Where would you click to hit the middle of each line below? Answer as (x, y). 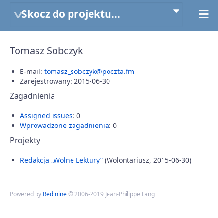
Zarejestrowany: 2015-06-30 (65, 81)
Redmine (55, 194)
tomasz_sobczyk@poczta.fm (89, 71)
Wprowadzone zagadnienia (64, 125)
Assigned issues (46, 116)
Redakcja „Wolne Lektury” (61, 160)
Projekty (25, 140)
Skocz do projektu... (71, 14)
